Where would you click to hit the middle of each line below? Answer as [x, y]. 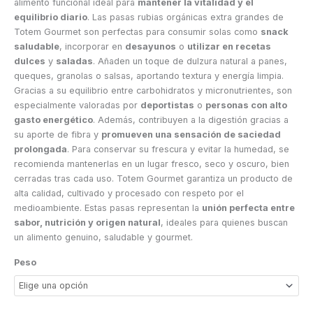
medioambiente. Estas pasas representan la [108, 208]
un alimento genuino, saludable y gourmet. [103, 237]
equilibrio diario [51, 17]
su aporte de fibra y [58, 134]
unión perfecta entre [248, 208]
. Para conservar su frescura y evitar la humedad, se [178, 149]
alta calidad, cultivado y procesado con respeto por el [129, 193]
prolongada [41, 149]
